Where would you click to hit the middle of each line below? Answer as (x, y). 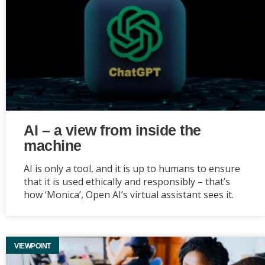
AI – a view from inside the (112, 130)
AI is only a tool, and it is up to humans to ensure (132, 169)
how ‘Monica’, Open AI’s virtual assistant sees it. (129, 195)
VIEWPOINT (33, 246)
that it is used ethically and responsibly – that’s (127, 182)
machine (53, 146)
